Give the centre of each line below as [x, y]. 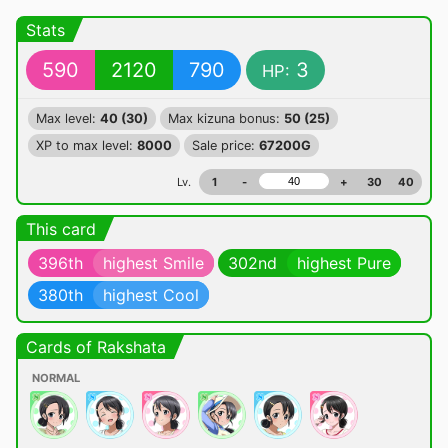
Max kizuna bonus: [226, 118]
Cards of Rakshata [96, 347]
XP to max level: [86, 145]
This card [61, 229]
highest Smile [153, 263]
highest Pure [344, 263]
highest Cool [151, 295]
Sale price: [225, 145]
